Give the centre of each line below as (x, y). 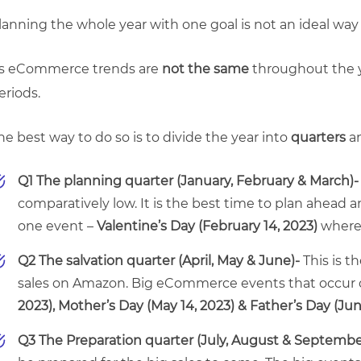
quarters (317, 137)
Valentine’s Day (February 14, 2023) (207, 226)
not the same (205, 69)
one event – (57, 226)
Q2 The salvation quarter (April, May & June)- (160, 261)
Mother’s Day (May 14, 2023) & (151, 306)
